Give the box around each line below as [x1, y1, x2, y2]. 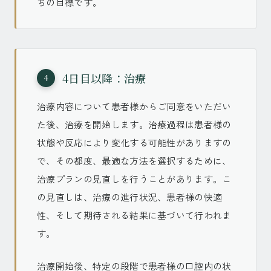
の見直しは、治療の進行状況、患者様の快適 [37, 191, 223, 203]
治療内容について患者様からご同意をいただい [37, 100, 232, 113]
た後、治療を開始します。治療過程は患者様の [37, 118, 232, 131]
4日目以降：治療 [62, 70, 146, 86]
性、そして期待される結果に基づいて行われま [37, 209, 232, 221]
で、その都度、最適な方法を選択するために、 [37, 154, 232, 167]
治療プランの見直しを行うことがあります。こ [37, 172, 232, 185]
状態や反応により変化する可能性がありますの [37, 136, 232, 149]
